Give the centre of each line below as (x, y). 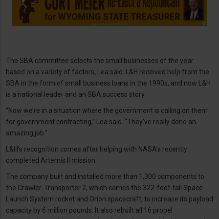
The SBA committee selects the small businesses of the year (100, 61)
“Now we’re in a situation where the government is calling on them (107, 111)
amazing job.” (27, 133)
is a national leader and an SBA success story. (76, 95)
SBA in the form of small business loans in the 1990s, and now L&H (108, 83)
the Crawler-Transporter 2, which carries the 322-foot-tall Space (104, 188)
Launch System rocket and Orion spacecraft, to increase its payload (109, 199)
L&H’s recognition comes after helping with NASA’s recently (97, 149)
